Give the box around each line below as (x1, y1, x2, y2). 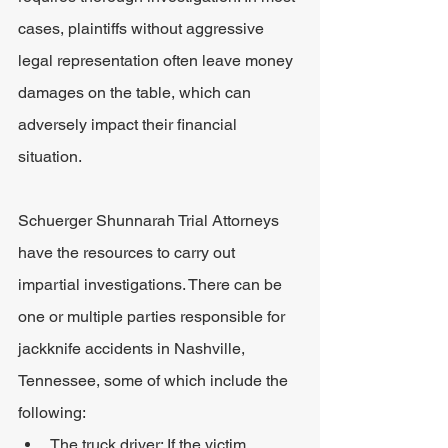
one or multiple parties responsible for (18, 307, 289, 326)
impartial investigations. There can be (18, 275, 286, 294)
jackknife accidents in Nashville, (18, 339, 249, 358)
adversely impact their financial (18, 115, 241, 134)
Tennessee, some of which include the (18, 371, 292, 390)
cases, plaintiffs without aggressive (18, 19, 268, 38)
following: (18, 403, 86, 422)
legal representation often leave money (18, 51, 297, 70)
